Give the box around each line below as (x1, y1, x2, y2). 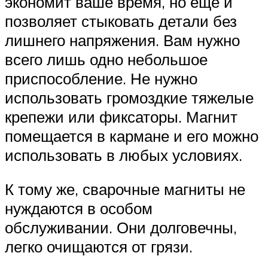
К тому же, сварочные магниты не (5, 179, 245, 199)
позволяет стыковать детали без (5, 11, 237, 31)
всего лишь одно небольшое (5, 49, 208, 69)
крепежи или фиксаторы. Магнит (5, 106, 237, 126)
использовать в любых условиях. (5, 145, 242, 165)
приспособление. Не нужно (5, 68, 197, 88)
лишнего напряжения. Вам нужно (5, 30, 240, 50)
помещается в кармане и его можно (5, 126, 258, 145)
